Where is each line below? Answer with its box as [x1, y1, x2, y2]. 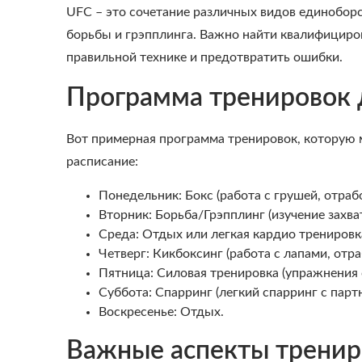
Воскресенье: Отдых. [99, 305, 224, 318]
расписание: [66, 155, 138, 168]
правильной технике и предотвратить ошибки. [66, 51, 343, 64]
